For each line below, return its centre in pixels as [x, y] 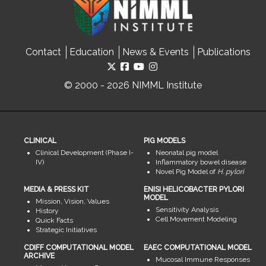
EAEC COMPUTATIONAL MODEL [197, 248]
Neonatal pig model [186, 153]
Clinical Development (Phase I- [84, 153]
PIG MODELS [164, 141]
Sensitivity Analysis [187, 210]
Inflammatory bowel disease [201, 162]
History [47, 211]
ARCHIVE [39, 256]
